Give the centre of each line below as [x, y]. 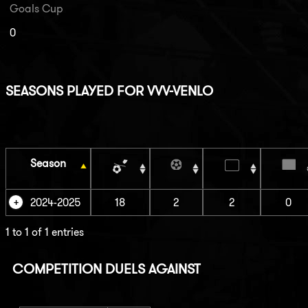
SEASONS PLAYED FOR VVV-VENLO [109, 91]
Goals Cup [36, 8]
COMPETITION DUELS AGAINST [106, 269]
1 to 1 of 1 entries [44, 232]
